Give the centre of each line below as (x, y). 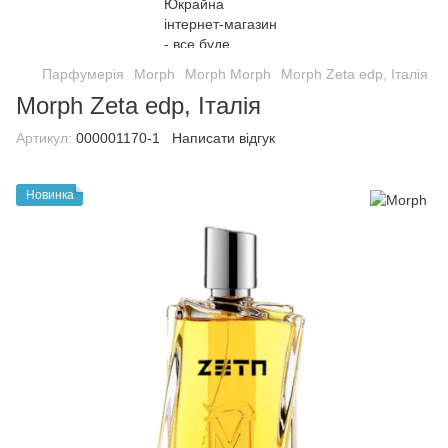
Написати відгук (223, 138)
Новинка (50, 195)
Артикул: (44, 138)
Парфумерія (83, 74)
